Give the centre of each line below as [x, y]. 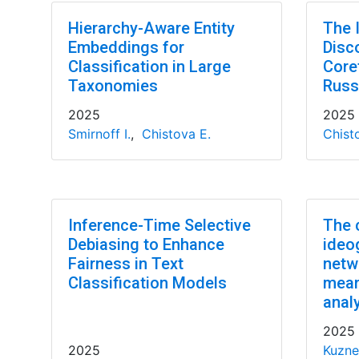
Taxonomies [113, 86]
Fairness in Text [125, 264]
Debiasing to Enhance [146, 244]
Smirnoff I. [99, 134]
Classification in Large [149, 67]
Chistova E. [176, 134]
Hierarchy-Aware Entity [151, 28]
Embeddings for [126, 47]
